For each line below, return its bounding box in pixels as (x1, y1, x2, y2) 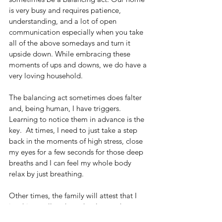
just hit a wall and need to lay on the (9, 202, 130, 212)
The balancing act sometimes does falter (9, 93, 144, 103)
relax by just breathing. (9, 169, 88, 179)
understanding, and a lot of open (9, 16, 118, 26)
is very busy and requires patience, (9, 5, 123, 15)
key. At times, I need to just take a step (9, 125, 139, 135)
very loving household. (9, 71, 83, 81)
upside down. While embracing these (9, 49, 132, 59)
